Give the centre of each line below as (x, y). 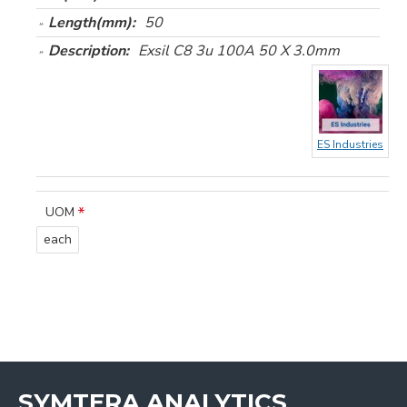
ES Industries (350, 144)
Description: (89, 51)
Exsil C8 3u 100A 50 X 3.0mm (239, 51)
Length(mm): (92, 23)
